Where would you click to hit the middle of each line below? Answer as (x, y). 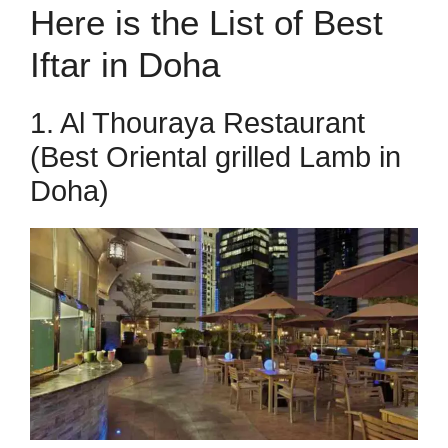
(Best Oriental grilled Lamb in (215, 157)
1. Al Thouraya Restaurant (197, 123)
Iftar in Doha (125, 64)
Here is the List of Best (206, 22)
